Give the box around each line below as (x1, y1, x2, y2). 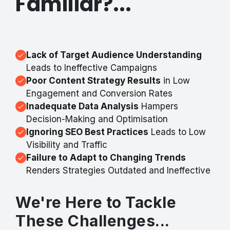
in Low (160, 75, 190, 86)
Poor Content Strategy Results (26, 75, 161, 86)
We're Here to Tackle (15, 193, 176, 212)
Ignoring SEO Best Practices (26, 127, 148, 138)
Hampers (138, 101, 178, 112)
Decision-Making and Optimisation (26, 114, 168, 125)
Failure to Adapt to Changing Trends (26, 152, 186, 163)
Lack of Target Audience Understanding (26, 50, 202, 61)
